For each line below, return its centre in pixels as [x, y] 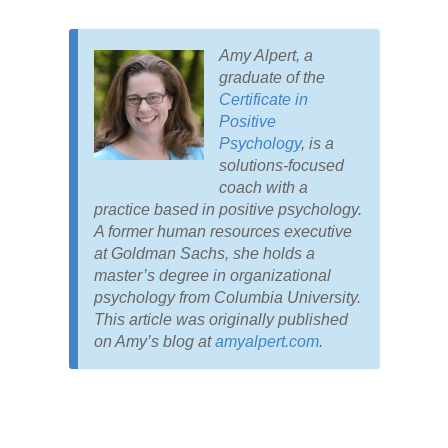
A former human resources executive [222, 232]
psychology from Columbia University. [227, 298]
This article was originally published [220, 320]
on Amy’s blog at [154, 342]
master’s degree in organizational [212, 276]
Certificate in [263, 100]
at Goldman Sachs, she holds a [204, 254]
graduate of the [271, 78]
